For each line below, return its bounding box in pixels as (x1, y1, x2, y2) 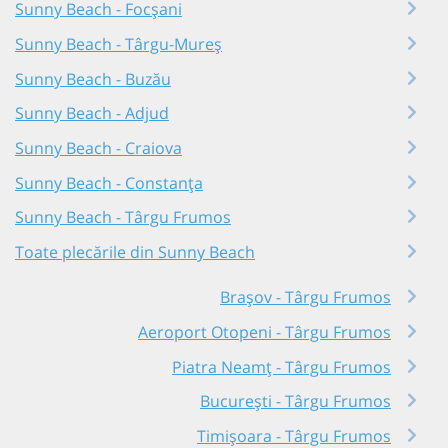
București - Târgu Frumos (200, 390, 391, 413)
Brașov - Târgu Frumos (220, 286, 391, 309)
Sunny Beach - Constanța (15, 171, 203, 194)
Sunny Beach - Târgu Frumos (15, 206, 231, 229)
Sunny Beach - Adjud (15, 102, 169, 125)
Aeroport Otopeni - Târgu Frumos (138, 320, 391, 343)
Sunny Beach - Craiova (15, 136, 182, 159)
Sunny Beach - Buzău (15, 67, 171, 90)
